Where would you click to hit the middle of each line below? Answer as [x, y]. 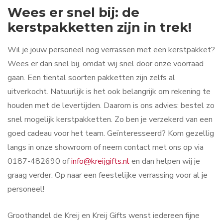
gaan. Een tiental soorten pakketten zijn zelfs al [91, 77]
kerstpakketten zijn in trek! [100, 27]
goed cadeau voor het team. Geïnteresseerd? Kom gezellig [111, 133]
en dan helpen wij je [165, 161]
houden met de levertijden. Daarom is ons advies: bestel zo [111, 105]
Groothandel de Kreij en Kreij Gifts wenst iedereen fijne [104, 216]
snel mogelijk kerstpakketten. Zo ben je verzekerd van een [110, 119]
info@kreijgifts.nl [100, 161]
